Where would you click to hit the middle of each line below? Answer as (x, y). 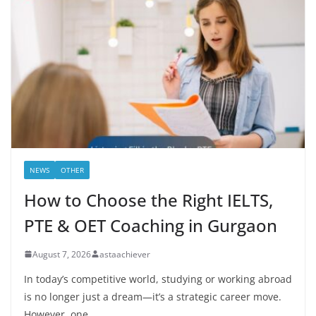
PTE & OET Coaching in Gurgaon (151, 225)
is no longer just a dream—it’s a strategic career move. (153, 296)
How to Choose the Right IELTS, (148, 200)
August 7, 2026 (62, 254)
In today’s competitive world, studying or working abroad (158, 279)
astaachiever (125, 254)
